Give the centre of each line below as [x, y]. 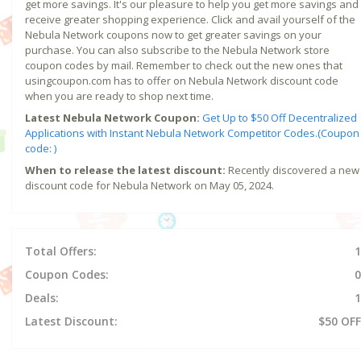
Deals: [42, 297]
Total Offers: [61, 251]
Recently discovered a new [293, 170]
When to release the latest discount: [125, 170]
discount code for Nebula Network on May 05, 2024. [149, 185]
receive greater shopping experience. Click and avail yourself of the [190, 19]
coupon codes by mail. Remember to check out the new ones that [184, 65]
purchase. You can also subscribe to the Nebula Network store [177, 50]
